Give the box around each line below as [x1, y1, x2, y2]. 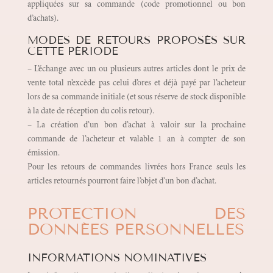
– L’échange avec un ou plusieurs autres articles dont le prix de [27, 65, 246, 74]
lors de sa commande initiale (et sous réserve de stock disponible [27, 93, 246, 102]
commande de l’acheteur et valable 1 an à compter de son [27, 135, 246, 144]
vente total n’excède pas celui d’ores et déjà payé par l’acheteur [27, 79, 246, 88]
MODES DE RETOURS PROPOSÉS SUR [27, 34, 246, 48]
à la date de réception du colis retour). [27, 107, 154, 116]
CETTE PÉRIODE [27, 44, 118, 58]
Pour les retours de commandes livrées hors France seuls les [27, 163, 246, 172]
